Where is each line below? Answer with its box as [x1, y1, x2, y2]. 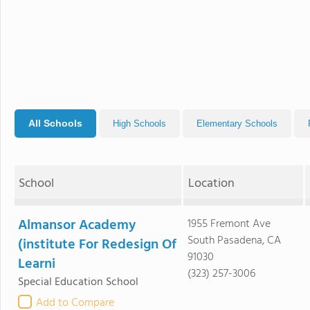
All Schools [28, 118, 82, 129]
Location [188, 174, 235, 194]
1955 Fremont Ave [187, 215, 271, 233]
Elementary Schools [197, 118, 277, 129]
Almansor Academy [18, 215, 136, 237]
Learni [18, 253, 55, 275]
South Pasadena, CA [187, 232, 281, 250]
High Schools [113, 118, 166, 129]
